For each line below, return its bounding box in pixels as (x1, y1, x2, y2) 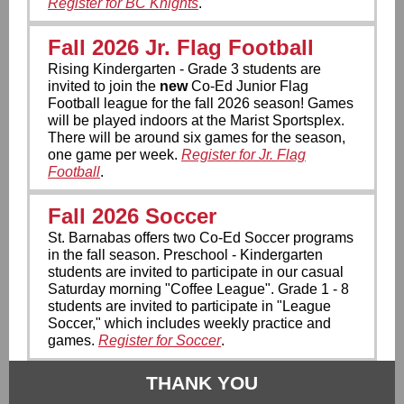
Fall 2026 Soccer (48, 204, 216, 228)
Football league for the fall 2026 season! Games (48, 96, 353, 111)
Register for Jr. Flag (181, 147, 306, 162)
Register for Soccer (98, 333, 221, 348)
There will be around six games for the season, (48, 130, 345, 145)
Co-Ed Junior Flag (188, 78, 308, 94)
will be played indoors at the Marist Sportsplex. (48, 113, 344, 128)
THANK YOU (146, 372, 258, 393)
